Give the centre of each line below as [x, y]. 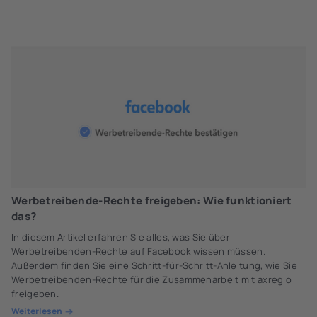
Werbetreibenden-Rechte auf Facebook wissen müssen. [138, 251]
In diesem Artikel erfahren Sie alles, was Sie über [121, 237]
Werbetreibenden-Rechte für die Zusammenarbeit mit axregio [152, 279]
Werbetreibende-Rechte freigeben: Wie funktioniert [152, 201]
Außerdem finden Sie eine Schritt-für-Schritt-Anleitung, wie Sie [154, 265]
